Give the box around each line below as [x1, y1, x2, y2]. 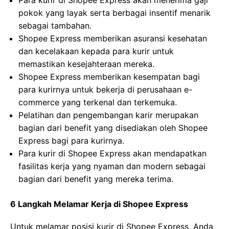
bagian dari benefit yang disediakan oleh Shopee [18, 123, 208, 133]
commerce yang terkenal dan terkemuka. [18, 97, 177, 108]
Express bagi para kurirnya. [18, 135, 124, 146]
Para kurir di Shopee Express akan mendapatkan [18, 148, 207, 159]
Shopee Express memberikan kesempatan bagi [18, 72, 200, 82]
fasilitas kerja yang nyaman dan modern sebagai [18, 161, 205, 172]
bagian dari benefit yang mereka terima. [18, 174, 173, 185]
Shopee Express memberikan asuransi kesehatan [18, 33, 207, 44]
